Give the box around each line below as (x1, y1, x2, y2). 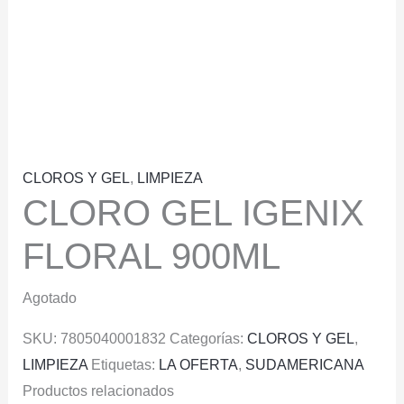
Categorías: (169, 331, 247, 347)
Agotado (22, 290, 77, 307)
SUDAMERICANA (244, 357, 364, 373)
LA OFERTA (158, 357, 238, 373)
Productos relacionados (22, 383, 174, 399)
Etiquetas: (90, 357, 159, 373)
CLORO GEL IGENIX (22, 193, 364, 234)
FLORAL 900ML (22, 236, 280, 277)
